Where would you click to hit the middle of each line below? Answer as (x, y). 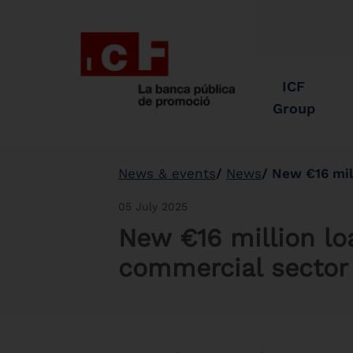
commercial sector (233, 268)
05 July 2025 (153, 206)
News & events (167, 173)
